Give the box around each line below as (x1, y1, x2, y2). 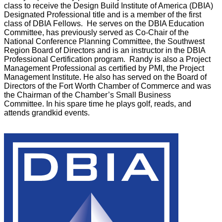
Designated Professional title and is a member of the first (4, 10, 201, 19)
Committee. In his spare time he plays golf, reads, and (4, 99, 191, 108)
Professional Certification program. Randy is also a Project (4, 55, 211, 63)
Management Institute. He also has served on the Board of (4, 72, 207, 81)
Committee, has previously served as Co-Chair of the (4, 28, 189, 37)
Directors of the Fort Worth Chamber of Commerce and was (4, 81, 211, 90)
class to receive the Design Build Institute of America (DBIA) (4, 1, 213, 10)
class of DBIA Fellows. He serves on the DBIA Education (4, 19, 204, 28)
